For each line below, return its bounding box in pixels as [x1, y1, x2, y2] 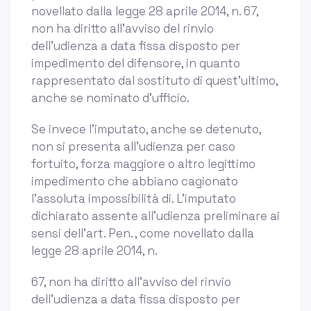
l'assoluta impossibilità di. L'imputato [31, 190, 236, 206]
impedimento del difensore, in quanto [31, 55, 240, 71]
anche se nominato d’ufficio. [31, 90, 190, 106]
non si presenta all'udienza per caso [31, 138, 235, 154]
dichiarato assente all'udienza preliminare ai [31, 208, 280, 224]
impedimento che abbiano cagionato [31, 173, 238, 189]
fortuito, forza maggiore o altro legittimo [31, 155, 255, 171]
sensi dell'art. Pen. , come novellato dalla [31, 225, 254, 241]
